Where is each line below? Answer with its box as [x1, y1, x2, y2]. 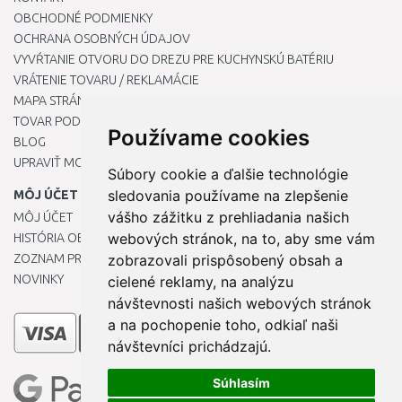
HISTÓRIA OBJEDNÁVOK [13, 231, 148, 245]
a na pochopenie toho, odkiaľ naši [107, 316, 338, 334]
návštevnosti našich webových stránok [107, 294, 371, 312]
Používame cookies [107, 125, 310, 151]
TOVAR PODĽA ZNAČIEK [13, 114, 146, 128]
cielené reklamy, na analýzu [107, 273, 293, 291]
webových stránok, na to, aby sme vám [107, 230, 375, 248]
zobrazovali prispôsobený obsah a [107, 251, 343, 269]
